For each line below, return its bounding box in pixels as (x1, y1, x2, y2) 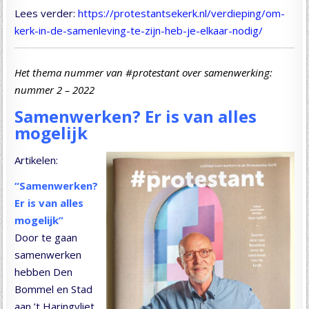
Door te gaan (14, 230, 78, 244)
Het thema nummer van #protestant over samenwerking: (14, 65, 273, 79)
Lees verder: (14, 6, 79, 21)
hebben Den (14, 264, 73, 279)
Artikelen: (14, 152, 59, 167)
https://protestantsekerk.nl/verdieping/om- (78, 6, 286, 21)
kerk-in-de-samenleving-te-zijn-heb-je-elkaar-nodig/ (14, 23, 263, 38)
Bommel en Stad (14, 281, 93, 296)
